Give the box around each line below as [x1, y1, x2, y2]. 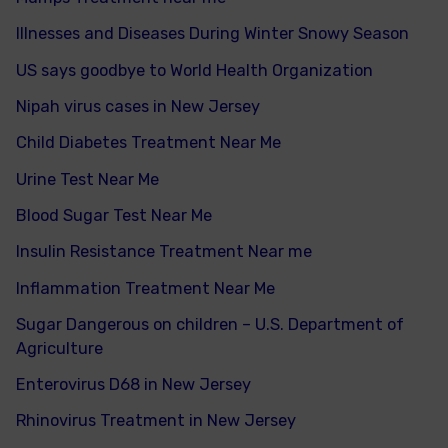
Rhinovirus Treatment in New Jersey [16, 411, 297, 431]
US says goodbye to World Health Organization [16, 60, 374, 80]
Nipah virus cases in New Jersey [16, 97, 261, 117]
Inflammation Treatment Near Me [16, 278, 276, 298]
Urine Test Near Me [16, 169, 160, 189]
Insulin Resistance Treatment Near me [16, 242, 313, 262]
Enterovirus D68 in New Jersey [16, 375, 252, 395]
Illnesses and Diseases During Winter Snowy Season [16, 24, 410, 44]
